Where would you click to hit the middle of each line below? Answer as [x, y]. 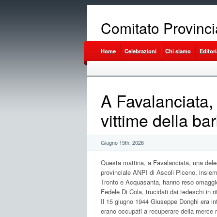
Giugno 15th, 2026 [122, 143]
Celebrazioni [140, 51]
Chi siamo [178, 51]
